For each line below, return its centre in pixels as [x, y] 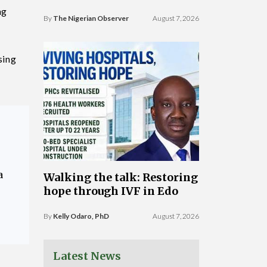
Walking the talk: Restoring [121, 177]
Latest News [87, 256]
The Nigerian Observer [91, 18]
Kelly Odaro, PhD [81, 216]
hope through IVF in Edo [111, 191]
